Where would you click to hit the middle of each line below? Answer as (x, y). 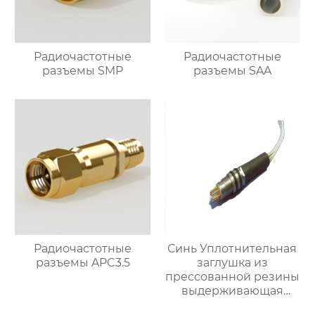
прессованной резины (232, 277)
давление (232, 305)
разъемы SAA (232, 71)
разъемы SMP (83, 71)
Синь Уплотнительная (232, 249)
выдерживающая (232, 291)
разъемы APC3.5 (83, 263)
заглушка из (232, 263)
